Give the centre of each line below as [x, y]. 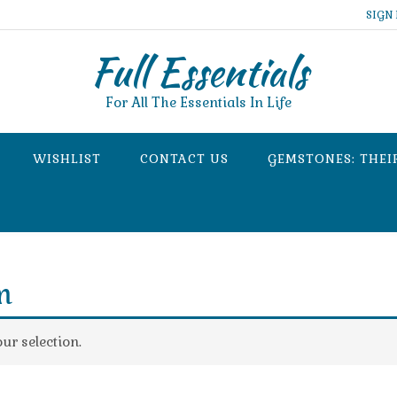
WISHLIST [67, 159]
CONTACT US [184, 159]
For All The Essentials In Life [198, 102]
